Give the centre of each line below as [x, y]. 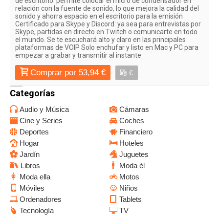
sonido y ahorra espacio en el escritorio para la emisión [99, 16]
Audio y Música [44, 109]
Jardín [30, 154]
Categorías [32, 93]
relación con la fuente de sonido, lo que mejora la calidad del [107, 8]
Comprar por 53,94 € [68, 72]
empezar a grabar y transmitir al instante [78, 55]
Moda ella [35, 177]
